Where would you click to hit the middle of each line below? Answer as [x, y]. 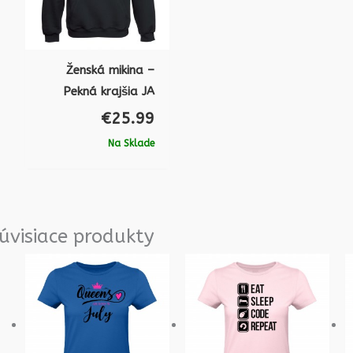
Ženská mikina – [110, 70]
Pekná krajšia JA [108, 91]
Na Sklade [131, 144]
